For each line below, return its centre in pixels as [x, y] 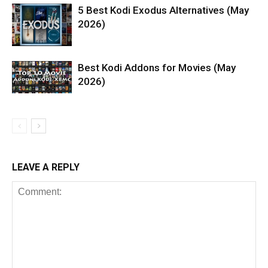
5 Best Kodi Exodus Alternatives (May [163, 10]
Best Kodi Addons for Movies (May [157, 68]
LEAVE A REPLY [46, 167]
